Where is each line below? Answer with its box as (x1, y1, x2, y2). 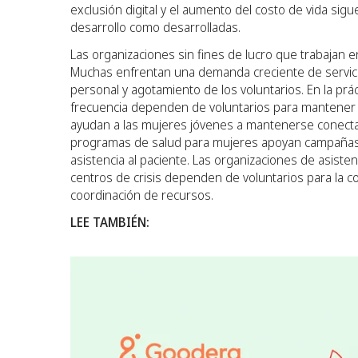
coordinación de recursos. (70, 185, 213, 204)
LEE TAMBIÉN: (70, 213, 149, 231)
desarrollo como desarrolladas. (70, 18, 241, 36)
